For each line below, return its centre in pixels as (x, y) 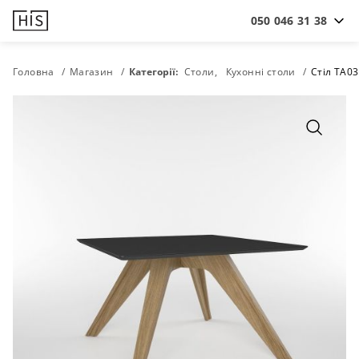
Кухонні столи (260, 72)
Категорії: (154, 72)
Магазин (91, 72)
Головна (34, 72)
